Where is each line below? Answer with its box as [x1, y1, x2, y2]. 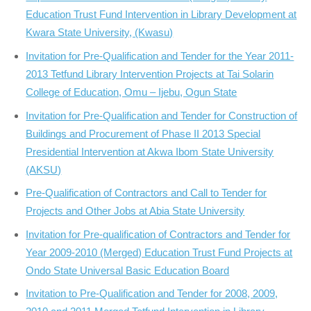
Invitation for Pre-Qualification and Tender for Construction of [26, 109, 298, 121]
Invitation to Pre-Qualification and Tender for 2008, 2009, [26, 287, 278, 300]
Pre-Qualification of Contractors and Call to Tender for [26, 187, 267, 199]
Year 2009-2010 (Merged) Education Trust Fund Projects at [26, 246, 293, 258]
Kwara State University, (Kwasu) [26, 26, 174, 39]
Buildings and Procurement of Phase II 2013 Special [26, 127, 261, 140]
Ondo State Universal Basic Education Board [26, 264, 230, 276]
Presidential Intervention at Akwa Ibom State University [26, 145, 274, 158]
